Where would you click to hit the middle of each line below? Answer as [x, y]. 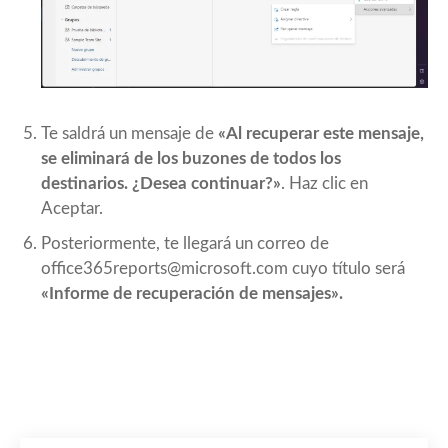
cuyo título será [346, 269]
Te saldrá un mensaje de [129, 134]
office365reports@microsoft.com [164, 269]
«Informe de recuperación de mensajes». [192, 294]
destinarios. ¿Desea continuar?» [161, 184]
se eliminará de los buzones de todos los [191, 159]
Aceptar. [72, 209]
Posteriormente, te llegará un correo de [185, 244]
